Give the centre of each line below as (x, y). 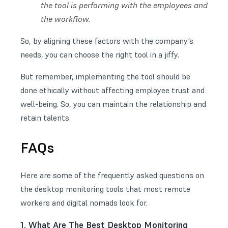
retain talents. (46, 117)
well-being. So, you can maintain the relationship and (113, 104)
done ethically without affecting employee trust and (112, 90)
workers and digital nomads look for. (84, 202)
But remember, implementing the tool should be (105, 76)
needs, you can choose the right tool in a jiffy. (100, 54)
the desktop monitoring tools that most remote (105, 189)
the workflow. (66, 19)
